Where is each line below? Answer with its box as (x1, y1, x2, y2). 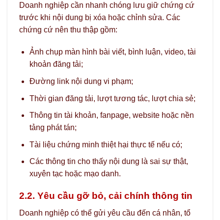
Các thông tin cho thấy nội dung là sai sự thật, (29, 157, 188, 166)
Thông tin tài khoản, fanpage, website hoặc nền (29, 111, 194, 120)
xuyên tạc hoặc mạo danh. (29, 169, 121, 178)
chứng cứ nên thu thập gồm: (19, 25, 117, 34)
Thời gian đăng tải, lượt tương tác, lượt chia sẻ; (29, 94, 195, 103)
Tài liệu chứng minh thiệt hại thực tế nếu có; (29, 140, 182, 149)
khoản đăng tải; (29, 60, 83, 69)
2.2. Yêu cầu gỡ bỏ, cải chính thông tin (19, 191, 192, 201)
